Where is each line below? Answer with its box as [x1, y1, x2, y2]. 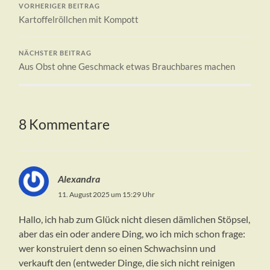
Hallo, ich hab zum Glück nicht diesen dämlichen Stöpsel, [19, 213, 251, 225]
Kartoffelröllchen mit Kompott [19, 14, 139, 25]
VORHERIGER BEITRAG [19, 2, 101, 10]
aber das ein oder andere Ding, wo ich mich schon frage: [19, 228, 246, 240]
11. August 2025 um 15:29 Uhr [58, 190, 155, 199]
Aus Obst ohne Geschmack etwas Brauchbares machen [19, 61, 236, 72]
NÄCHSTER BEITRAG [19, 49, 92, 57]
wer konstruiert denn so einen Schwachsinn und [19, 242, 216, 254]
